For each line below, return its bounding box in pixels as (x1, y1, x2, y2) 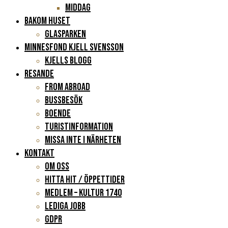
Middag (65, 1, 91, 14)
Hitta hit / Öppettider (45, 173, 125, 186)
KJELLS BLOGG (45, 54, 92, 67)
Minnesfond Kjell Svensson (24, 41, 124, 53)
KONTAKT (24, 147, 54, 159)
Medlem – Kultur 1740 (45, 186, 122, 199)
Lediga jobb (45, 199, 85, 212)
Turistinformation (45, 120, 113, 133)
